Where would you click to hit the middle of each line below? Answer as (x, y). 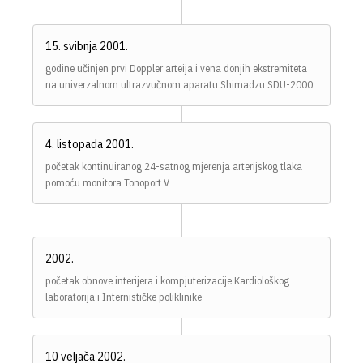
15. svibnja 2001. (87, 46)
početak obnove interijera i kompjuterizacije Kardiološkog (167, 281)
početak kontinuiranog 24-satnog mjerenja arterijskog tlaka (174, 167)
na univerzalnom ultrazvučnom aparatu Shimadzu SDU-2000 (179, 85)
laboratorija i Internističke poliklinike (124, 297)
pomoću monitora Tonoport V (107, 183)
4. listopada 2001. (90, 144)
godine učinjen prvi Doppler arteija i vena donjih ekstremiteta (176, 69)
